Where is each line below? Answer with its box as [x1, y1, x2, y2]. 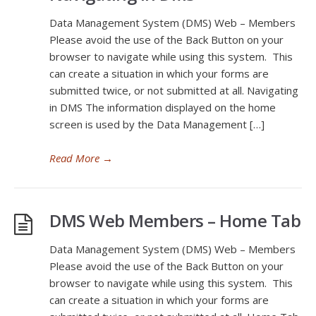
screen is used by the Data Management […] [49, 117, 265, 131]
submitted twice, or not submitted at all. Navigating [49, 83, 298, 97]
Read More [49, 151, 99, 165]
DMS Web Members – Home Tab [49, 209, 300, 232]
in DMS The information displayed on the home [49, 100, 276, 114]
